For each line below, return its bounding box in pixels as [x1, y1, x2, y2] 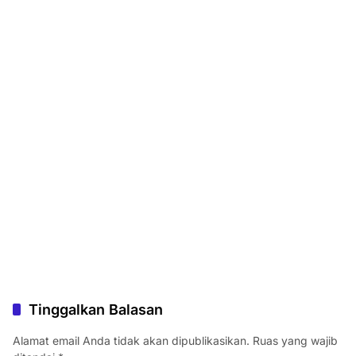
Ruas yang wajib [253, 334, 338, 348]
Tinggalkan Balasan [29, 301, 163, 319]
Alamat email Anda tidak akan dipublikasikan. [13, 334, 250, 348]
